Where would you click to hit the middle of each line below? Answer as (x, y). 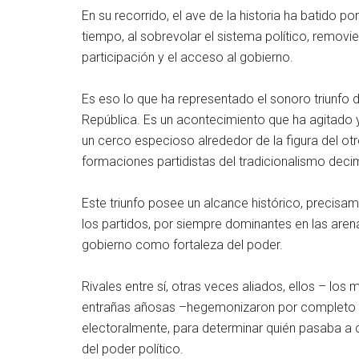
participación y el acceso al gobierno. (188, 57)
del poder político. (133, 349)
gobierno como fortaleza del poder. (182, 245)
